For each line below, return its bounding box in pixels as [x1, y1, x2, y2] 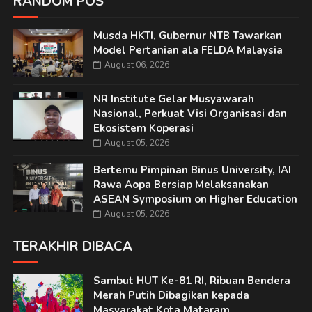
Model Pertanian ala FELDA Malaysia [93, 43, 283, 58]
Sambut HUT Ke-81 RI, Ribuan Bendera [93, 274, 290, 288]
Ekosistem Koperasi [93, 121, 194, 136]
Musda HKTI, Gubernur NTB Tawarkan [93, 29, 282, 43]
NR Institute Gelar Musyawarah [93, 92, 254, 107]
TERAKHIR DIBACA [13, 237, 132, 256]
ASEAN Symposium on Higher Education [93, 192, 297, 207]
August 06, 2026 [104, 59, 169, 71]
